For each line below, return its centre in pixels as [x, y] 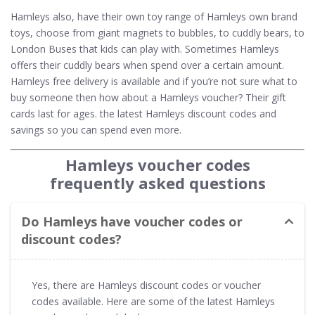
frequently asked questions [157, 182]
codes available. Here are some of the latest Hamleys [153, 301]
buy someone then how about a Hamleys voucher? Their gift [148, 97]
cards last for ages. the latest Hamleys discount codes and [143, 113]
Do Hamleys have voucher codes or [132, 221]
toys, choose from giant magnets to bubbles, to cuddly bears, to [157, 32]
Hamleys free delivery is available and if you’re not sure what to [154, 81]
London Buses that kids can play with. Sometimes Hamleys [145, 49]
